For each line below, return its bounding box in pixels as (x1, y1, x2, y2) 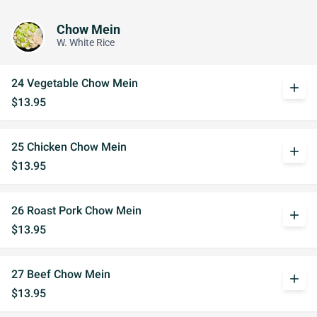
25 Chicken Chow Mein (11, 140, 127, 154)
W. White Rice (57, 36, 115, 49)
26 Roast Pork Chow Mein (11, 204, 142, 217)
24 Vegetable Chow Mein (11, 76, 138, 90)
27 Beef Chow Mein (11, 267, 110, 281)
